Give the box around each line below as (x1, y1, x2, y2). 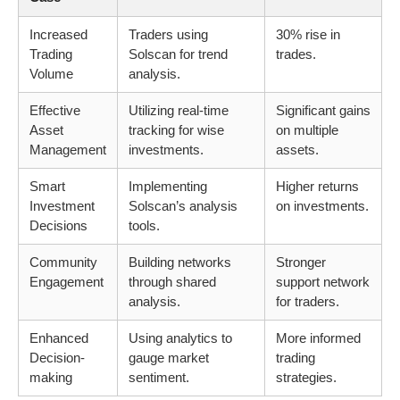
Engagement (29, 274, 104, 290)
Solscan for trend (129, 46, 228, 62)
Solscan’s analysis (129, 198, 237, 214)
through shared (129, 274, 216, 290)
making (29, 370, 72, 386)
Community (29, 254, 97, 271)
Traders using (129, 27, 208, 43)
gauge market (129, 350, 209, 366)
